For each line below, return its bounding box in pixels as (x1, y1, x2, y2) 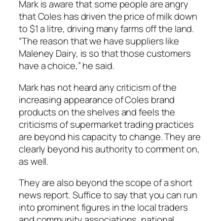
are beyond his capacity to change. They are (19, 130, 201, 143)
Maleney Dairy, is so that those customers (19, 47, 191, 60)
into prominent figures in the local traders (19, 201, 188, 214)
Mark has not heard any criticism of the (19, 80, 177, 94)
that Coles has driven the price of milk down (19, 10, 197, 23)
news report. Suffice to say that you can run (19, 188, 197, 202)
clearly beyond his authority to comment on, (19, 142, 200, 155)
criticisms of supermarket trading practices (19, 117, 194, 131)
